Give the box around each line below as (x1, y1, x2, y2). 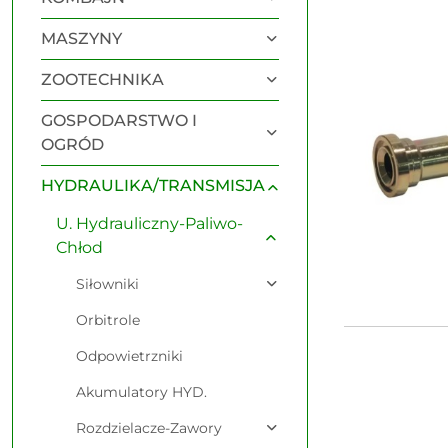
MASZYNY (41, 29, 122, 48)
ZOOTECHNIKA (41, 70, 164, 89)
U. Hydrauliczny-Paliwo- (56, 214, 243, 233)
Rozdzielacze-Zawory (76, 419, 222, 437)
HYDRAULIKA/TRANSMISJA (41, 176, 265, 195)
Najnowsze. (331, 6, 421, 25)
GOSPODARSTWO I (41, 111, 197, 130)
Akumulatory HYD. (76, 383, 207, 401)
